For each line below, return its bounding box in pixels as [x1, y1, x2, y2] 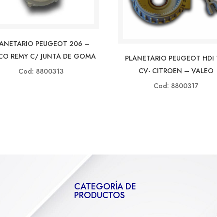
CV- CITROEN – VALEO [138, 66, 214, 76]
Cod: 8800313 [18, 66, 63, 77]
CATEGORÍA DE [74, 180, 136, 193]
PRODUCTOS [74, 189, 125, 202]
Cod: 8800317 [153, 81, 199, 91]
